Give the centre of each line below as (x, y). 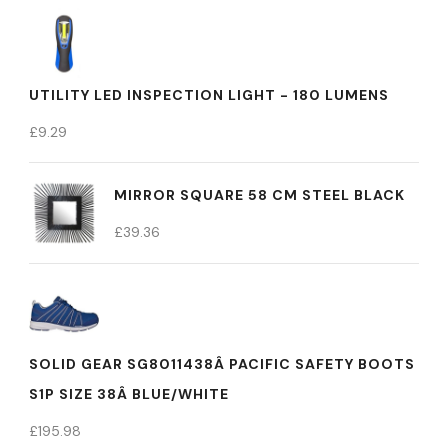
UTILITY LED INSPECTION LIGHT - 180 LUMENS (209, 95)
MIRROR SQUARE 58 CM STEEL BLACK (259, 195)
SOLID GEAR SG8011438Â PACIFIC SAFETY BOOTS (222, 364)
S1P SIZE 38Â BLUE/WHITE (129, 394)
